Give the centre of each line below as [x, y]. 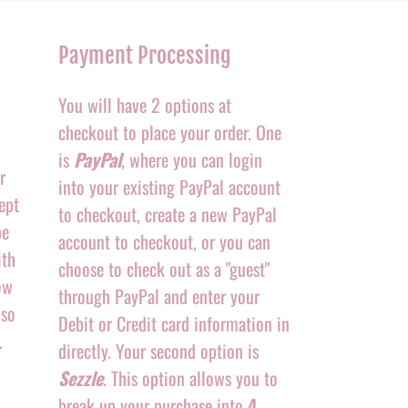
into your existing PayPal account [169, 186]
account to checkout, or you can [164, 241]
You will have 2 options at [144, 104]
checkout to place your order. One [169, 132]
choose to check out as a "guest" [163, 268]
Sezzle [80, 377]
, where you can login [191, 159]
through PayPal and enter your [158, 296]
